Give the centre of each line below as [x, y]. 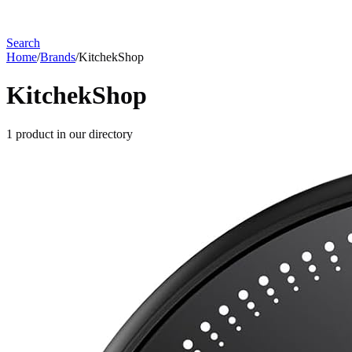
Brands [58, 57]
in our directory [93, 134]
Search [23, 43]
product [35, 134]
